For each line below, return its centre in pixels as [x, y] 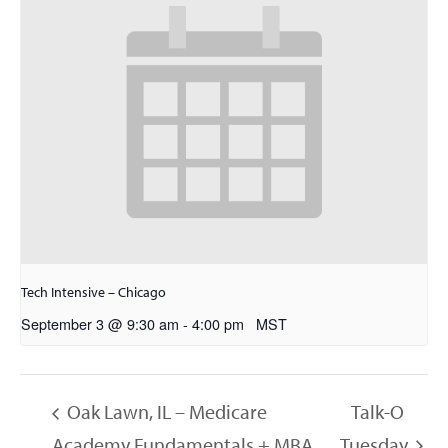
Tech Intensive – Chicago [93, 292]
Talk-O [378, 412]
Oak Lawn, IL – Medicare [165, 412]
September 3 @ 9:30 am [100, 324]
